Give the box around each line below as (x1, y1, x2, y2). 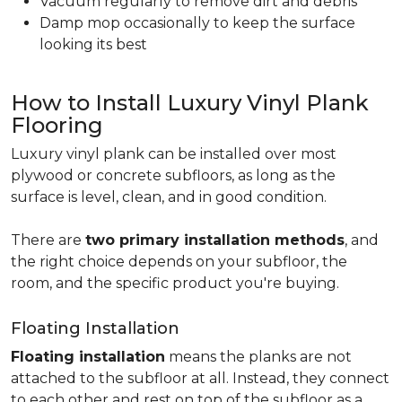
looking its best (39, 36, 151, 53)
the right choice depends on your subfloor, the (11, 253, 347, 270)
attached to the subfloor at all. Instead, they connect (11, 370, 389, 387)
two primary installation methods (85, 232, 345, 249)
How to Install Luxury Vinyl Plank (11, 90, 369, 116)
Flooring (11, 112, 109, 138)
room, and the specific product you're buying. (11, 275, 343, 292)
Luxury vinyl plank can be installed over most (11, 145, 336, 162)
